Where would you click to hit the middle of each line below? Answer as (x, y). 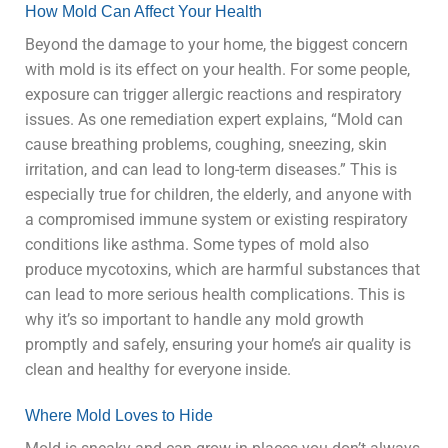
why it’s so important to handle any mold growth (194, 320)
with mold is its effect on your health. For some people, (217, 70)
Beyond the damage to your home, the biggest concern (216, 45)
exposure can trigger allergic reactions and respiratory (213, 95)
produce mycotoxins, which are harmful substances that (222, 270)
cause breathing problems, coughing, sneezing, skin (206, 145)
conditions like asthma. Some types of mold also (197, 245)
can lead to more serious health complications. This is (215, 295)
